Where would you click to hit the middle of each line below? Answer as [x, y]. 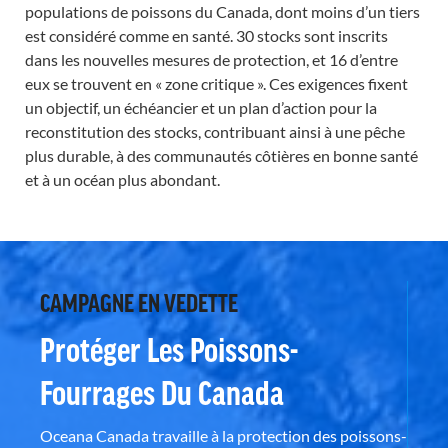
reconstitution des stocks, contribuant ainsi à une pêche [215, 131]
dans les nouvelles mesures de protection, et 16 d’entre [211, 59]
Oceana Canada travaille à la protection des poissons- [223, 435]
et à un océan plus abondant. [122, 179]
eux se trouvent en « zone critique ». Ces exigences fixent [216, 83]
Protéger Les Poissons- [169, 348]
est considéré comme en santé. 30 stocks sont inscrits [206, 35]
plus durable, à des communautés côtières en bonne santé [221, 155]
